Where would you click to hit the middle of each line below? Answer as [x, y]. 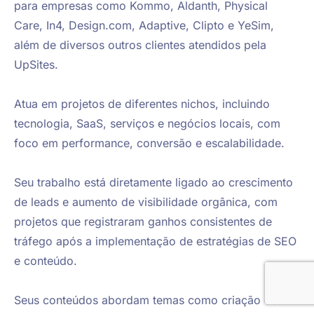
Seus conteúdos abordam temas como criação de [148, 300]
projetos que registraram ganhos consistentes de [145, 222]
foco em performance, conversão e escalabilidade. [149, 143]
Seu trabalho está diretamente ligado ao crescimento [155, 183]
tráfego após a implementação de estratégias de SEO [157, 241]
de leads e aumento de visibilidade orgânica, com [148, 202]
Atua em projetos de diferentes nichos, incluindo [144, 104]
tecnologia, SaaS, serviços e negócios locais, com [149, 124]
